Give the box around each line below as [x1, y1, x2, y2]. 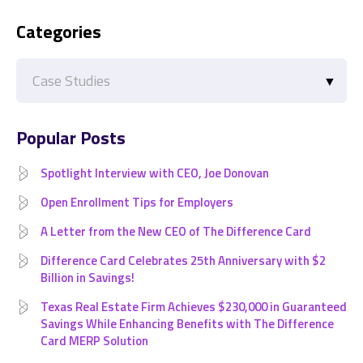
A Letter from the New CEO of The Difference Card [41, 222, 311, 241]
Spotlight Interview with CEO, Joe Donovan [41, 164, 269, 182]
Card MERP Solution [41, 331, 148, 350]
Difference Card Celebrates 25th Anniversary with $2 [41, 251, 326, 270]
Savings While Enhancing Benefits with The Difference [41, 314, 334, 333]
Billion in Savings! [41, 268, 135, 287]
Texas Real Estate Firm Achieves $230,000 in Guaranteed [41, 297, 347, 316]
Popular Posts [16, 124, 126, 152]
